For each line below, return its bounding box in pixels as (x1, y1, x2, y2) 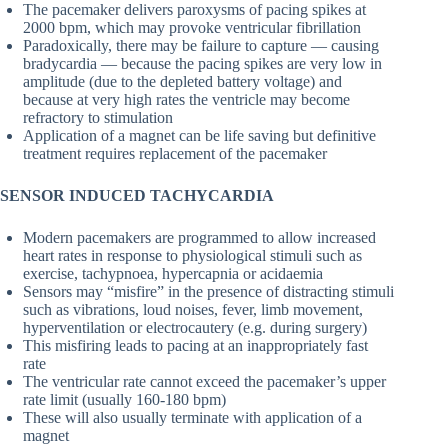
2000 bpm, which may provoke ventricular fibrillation (23, 19, 361, 37)
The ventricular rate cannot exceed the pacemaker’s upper (23, 373, 386, 391)
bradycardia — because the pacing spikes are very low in (23, 55, 382, 73)
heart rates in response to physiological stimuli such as (23, 247, 362, 265)
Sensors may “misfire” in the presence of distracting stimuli (23, 283, 394, 301)
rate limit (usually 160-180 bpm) (23, 391, 226, 409)
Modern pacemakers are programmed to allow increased (23, 229, 376, 247)
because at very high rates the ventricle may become (23, 91, 350, 109)
